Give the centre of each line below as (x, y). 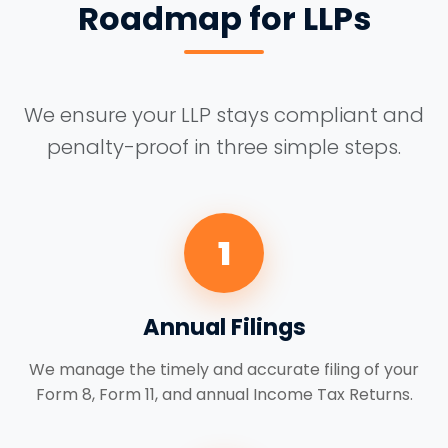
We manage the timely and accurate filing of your (224, 369)
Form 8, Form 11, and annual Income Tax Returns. (224, 394)
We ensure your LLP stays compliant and (224, 115)
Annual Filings (224, 327)
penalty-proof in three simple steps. (224, 147)
